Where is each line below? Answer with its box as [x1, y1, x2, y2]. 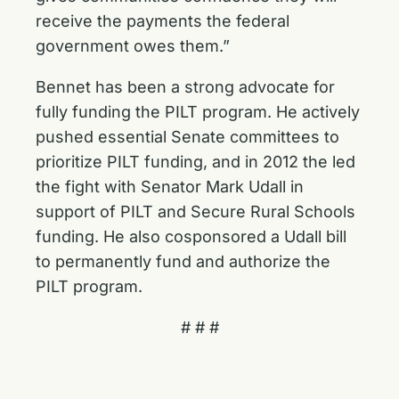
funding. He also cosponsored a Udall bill [36, 227, 346, 246]
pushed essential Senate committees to [36, 127, 339, 146]
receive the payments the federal [36, 12, 289, 30]
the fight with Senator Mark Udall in [36, 177, 304, 196]
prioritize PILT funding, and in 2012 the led [36, 152, 355, 171]
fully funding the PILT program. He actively [36, 102, 360, 121]
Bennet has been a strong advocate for [36, 77, 335, 96]
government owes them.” [36, 37, 230, 55]
